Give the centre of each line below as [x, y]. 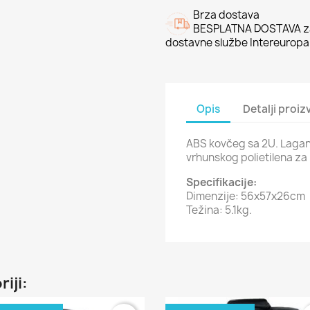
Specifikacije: [221, 182]
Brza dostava [226, 15]
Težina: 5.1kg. [219, 210]
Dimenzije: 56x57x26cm [246, 196]
